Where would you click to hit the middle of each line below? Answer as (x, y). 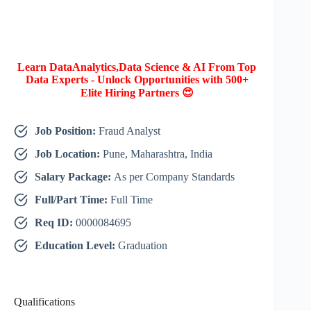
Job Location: (69, 154)
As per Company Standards (174, 177)
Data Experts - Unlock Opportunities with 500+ (137, 80)
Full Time (132, 200)
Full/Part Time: (73, 200)
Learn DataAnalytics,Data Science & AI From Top (137, 67)
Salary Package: (74, 177)
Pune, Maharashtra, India (158, 154)
